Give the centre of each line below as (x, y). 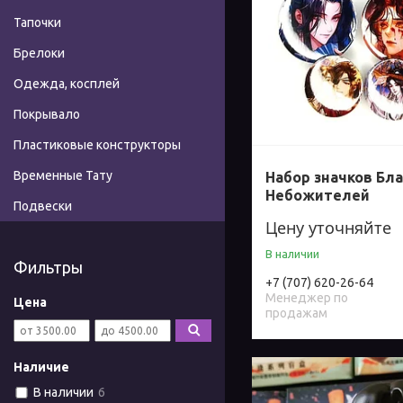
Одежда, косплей (67, 84)
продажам (296, 313)
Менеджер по (307, 298)
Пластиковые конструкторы (97, 145)
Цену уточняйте (328, 228)
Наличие (41, 367)
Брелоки (39, 54)
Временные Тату (63, 176)
